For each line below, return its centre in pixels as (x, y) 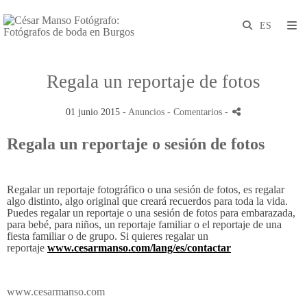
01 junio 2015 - (97, 112)
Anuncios (146, 112)
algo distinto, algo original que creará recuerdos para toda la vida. (147, 201)
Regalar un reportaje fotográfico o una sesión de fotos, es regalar (146, 189)
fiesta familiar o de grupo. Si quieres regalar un (108, 236)
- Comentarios (196, 112)
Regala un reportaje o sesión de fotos (136, 144)
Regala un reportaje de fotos (153, 82)
